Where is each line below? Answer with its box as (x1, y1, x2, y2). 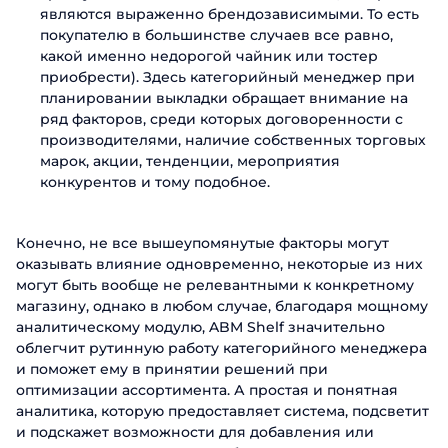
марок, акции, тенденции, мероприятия (40, 152, 340, 170)
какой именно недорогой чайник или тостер (40, 47, 378, 65)
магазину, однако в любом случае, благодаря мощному (16, 297, 428, 315)
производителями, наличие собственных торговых (40, 131, 426, 149)
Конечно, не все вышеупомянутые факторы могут (16, 234, 389, 252)
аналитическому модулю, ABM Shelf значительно (16, 318, 385, 336)
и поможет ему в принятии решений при (16, 360, 328, 378)
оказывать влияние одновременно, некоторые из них (16, 255, 423, 273)
